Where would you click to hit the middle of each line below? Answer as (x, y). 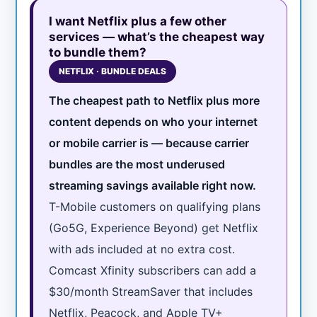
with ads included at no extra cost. (142, 249)
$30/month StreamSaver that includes (151, 292)
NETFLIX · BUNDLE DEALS (113, 71)
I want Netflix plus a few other (138, 22)
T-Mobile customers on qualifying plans (155, 207)
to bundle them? (98, 53)
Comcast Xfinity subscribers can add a (153, 271)
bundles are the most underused (137, 165)
